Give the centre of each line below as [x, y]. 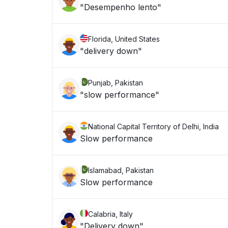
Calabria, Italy [110, 214]
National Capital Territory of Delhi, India [153, 126]
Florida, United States [124, 39]
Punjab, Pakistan [116, 83]
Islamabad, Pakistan [121, 170]
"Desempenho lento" [121, 7]
